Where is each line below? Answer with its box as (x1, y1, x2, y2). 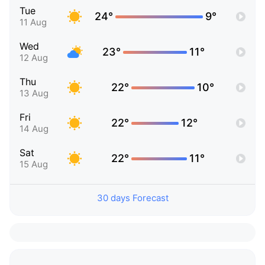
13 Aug (20, 88, 49, 99)
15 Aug (20, 159, 48, 170)
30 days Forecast (96, 192, 169, 204)
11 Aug (20, 17, 47, 28)
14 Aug (20, 123, 49, 135)
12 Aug (20, 52, 48, 64)
